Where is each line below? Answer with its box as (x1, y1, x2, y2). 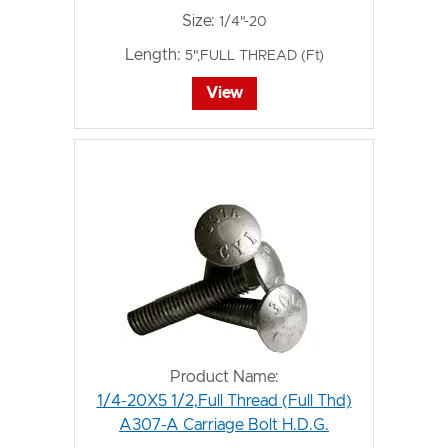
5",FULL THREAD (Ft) (184, 49, 324, 63)
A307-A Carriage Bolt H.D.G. (119, 417, 329, 433)
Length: (124, 47, 181, 63)
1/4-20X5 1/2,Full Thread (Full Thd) (96, 393, 352, 409)
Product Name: (169, 369, 279, 385)
